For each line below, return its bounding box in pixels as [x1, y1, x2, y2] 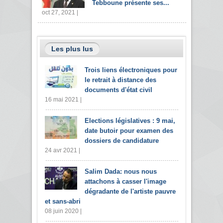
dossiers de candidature [85, 137, 159, 145]
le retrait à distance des [85, 76, 156, 84]
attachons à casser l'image [85, 178, 166, 186]
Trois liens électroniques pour [85, 66, 177, 74]
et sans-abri [45, 198, 81, 206]
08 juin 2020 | [45, 208, 82, 215]
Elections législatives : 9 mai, [85, 117, 175, 125]
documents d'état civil [85, 86, 152, 94]
